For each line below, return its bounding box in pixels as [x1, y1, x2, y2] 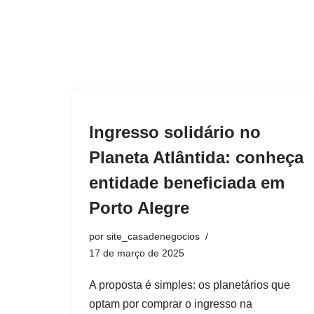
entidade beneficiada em [89, 173, 285, 192]
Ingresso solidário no [89, 123, 261, 142]
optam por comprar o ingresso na [89, 298, 252, 310]
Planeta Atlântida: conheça [89, 148, 303, 167]
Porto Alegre [89, 198, 189, 217]
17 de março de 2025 [89, 247, 184, 259]
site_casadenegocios [107, 231, 200, 242]
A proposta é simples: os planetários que [89, 279, 290, 291]
